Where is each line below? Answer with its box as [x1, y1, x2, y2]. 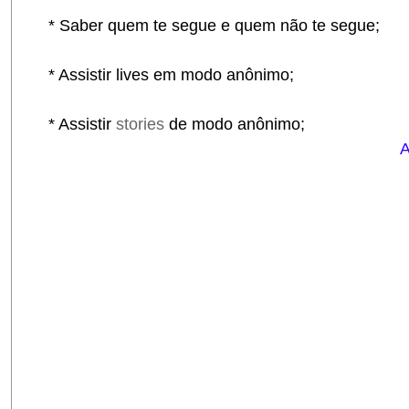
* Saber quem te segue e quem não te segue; [30, 16, 380, 36]
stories [116, 115, 169, 134]
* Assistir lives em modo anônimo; [30, 66, 294, 85]
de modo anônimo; [169, 115, 305, 134]
